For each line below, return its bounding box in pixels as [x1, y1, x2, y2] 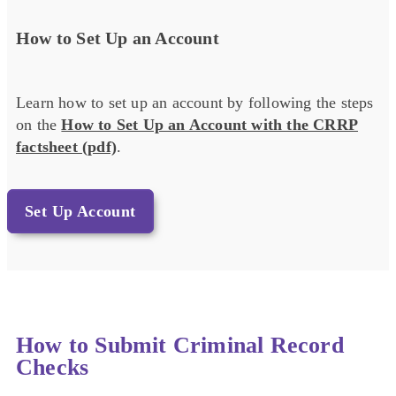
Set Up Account [25, 202, 136, 221]
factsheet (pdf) [16, 138, 117, 156]
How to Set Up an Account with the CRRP [61, 116, 359, 134]
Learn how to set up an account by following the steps [16, 94, 374, 112]
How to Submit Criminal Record [16, 331, 344, 358]
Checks [16, 354, 89, 380]
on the [16, 116, 62, 134]
